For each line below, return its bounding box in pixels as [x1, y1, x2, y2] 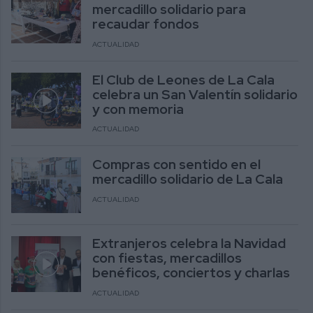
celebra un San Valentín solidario [92, 85, 298, 103]
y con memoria [92, 99, 187, 118]
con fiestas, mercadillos [92, 249, 242, 268]
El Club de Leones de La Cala [92, 70, 275, 89]
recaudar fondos [92, 14, 199, 33]
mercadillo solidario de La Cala [92, 170, 283, 189]
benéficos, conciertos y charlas [92, 263, 290, 282]
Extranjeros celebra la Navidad [92, 234, 286, 253]
